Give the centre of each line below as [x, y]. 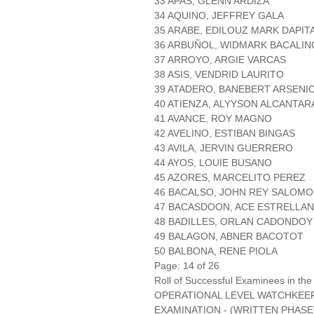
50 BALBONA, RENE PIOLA [216, 251]
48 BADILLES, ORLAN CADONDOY [233, 222]
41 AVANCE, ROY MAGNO [213, 119]
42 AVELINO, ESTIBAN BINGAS [225, 134]
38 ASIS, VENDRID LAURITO [219, 75]
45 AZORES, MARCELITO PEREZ [230, 178]
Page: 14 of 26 [187, 266]
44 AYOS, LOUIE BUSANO [213, 163]
